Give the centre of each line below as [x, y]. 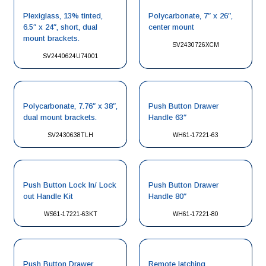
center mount [171, 27]
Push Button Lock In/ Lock [70, 185]
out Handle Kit [48, 196]
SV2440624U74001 [70, 56]
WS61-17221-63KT [70, 214]
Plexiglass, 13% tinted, [63, 16]
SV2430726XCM [196, 45]
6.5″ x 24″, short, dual [60, 27]
